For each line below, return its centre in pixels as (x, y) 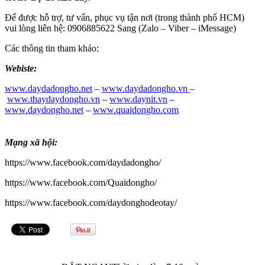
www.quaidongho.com (136, 109)
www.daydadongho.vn (145, 88)
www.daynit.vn (138, 99)
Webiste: (21, 68)
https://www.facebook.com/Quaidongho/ (81, 182)
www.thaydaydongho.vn (54, 99)
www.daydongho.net (44, 109)
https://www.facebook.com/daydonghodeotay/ (91, 202)
